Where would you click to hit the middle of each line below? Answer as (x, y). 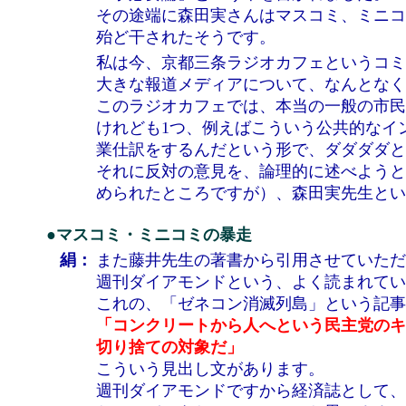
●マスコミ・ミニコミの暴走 (149, 235)
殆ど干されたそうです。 (186, 37)
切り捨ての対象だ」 (169, 347)
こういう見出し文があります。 (210, 369)
